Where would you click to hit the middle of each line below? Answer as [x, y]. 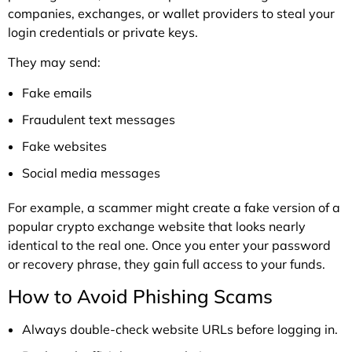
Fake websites [64, 147]
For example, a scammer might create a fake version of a [174, 208]
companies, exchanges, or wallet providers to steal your [171, 13]
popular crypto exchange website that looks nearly [157, 227]
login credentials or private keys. [103, 32]
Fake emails [57, 93]
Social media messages [91, 173]
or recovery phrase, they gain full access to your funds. [167, 264]
